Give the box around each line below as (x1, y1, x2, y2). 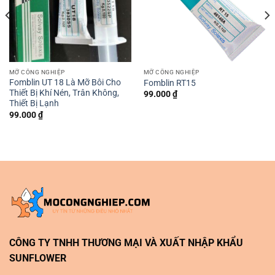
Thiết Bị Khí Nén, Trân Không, (9, 88, 119, 98)
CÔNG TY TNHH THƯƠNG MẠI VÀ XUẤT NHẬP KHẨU (9, 237, 243, 249)
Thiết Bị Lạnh (9, 98, 59, 109)
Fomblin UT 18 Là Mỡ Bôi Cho (9, 77, 121, 88)
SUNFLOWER (9, 252, 66, 265)
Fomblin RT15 (143, 77, 196, 88)
